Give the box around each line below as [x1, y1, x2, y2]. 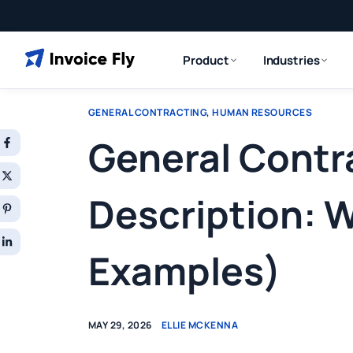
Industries [262, 51, 320, 69]
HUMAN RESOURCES [212, 106, 313, 119]
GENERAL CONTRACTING [88, 106, 207, 119]
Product [183, 51, 229, 69]
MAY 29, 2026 [88, 318, 152, 333]
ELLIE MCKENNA [161, 318, 239, 333]
